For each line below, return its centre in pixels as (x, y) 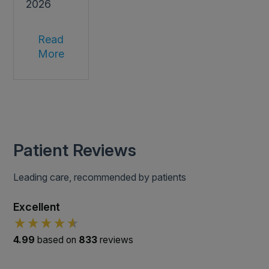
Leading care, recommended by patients (100, 177)
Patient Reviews (75, 150)
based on (58, 240)
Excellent (37, 207)
